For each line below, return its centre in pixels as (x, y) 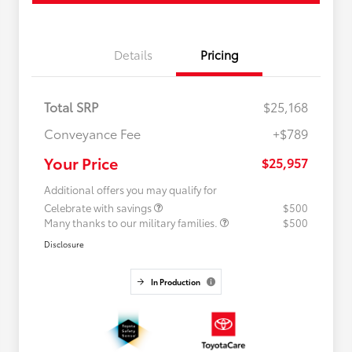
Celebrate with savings (99, 208)
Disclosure (64, 244)
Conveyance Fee (92, 134)
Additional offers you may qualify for (130, 190)
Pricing (219, 55)
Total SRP (71, 107)
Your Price (81, 163)
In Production (175, 282)
